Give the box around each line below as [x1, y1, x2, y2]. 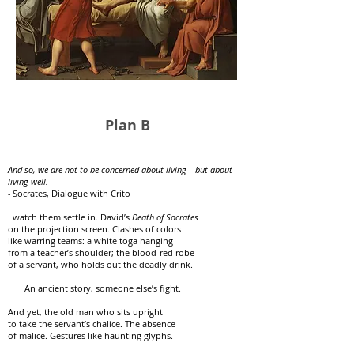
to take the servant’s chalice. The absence [8, 318, 175, 330]
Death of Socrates [132, 211, 198, 223]
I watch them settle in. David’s [8, 211, 132, 223]
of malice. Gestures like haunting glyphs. [8, 330, 173, 341]
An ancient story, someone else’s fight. [8, 282, 181, 294]
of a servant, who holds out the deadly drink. [8, 258, 193, 270]
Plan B [104, 115, 150, 135]
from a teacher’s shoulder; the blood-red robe [8, 247, 194, 258]
